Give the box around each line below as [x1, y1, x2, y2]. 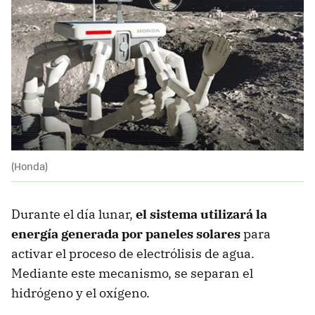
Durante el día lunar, [11, 206, 136, 223]
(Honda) [11, 159, 48, 174]
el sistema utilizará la [136, 206, 267, 223]
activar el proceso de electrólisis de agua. [11, 245, 255, 262]
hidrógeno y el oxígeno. [11, 285, 150, 302]
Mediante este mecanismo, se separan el [11, 265, 253, 282]
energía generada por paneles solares [11, 226, 240, 243]
